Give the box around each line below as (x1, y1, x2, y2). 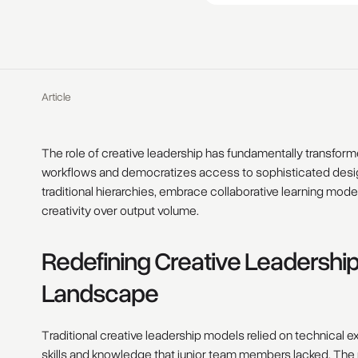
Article (41, 89, 71, 105)
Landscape (41, 276, 158, 311)
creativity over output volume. (41, 201, 199, 220)
